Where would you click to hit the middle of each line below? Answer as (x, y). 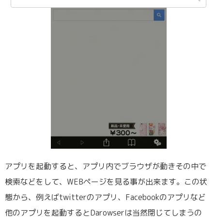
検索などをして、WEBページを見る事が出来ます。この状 (106, 181)
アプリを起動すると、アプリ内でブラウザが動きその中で (106, 166)
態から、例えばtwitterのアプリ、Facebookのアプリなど (105, 197)
